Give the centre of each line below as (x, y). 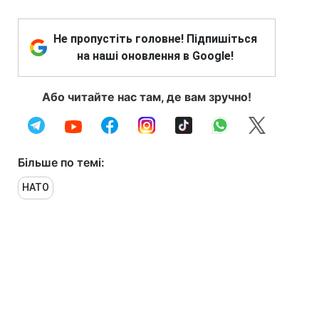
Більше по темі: (61, 162)
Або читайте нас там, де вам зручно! (147, 97)
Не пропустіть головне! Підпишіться (155, 39)
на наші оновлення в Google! (155, 56)
